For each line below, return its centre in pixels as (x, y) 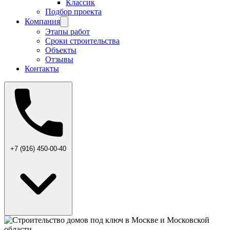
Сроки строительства (82, 41)
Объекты (61, 50)
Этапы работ (68, 32)
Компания (42, 21)
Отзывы (59, 59)
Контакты (42, 69)
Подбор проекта (73, 12)
